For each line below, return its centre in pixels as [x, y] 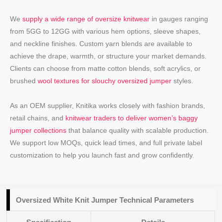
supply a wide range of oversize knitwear [86, 19]
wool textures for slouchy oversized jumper [105, 81]
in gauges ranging [179, 19]
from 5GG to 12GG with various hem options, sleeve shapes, [106, 31]
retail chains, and [38, 118]
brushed [24, 81]
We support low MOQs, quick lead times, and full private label [106, 142]
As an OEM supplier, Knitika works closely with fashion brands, [108, 105]
